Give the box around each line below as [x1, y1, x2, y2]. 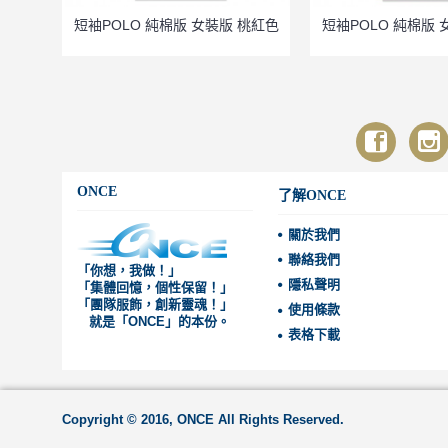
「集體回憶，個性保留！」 [77, 280, 233, 295]
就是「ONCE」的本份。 [77, 314, 230, 329]
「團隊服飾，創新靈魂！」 [77, 297, 233, 312]
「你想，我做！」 [77, 263, 181, 278]
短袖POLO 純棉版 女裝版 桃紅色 [73, 17, 279, 33]
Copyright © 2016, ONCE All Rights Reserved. [62, 412, 344, 427]
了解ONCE [277, 188, 346, 203]
